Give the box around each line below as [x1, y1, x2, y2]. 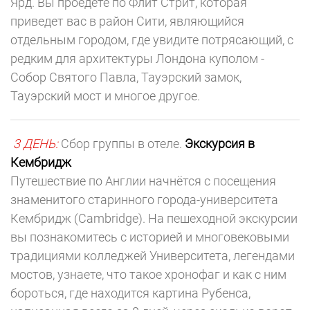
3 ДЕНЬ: [13, 136, 61, 151]
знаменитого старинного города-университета [10, 192, 278, 207]
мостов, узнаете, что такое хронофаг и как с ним [10, 267, 286, 282]
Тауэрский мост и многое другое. [10, 89, 200, 103]
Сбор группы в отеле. [61, 136, 185, 151]
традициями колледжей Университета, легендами [10, 248, 295, 263]
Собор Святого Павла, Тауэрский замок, [10, 70, 241, 84]
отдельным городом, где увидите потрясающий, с [10, 33, 293, 47]
